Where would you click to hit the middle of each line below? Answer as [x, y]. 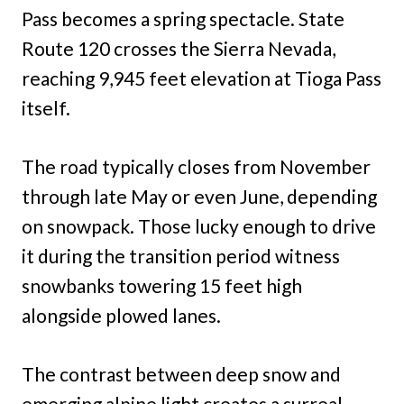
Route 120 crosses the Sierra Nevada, [179, 48]
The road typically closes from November [196, 166]
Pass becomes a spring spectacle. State [183, 18]
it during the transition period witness [181, 255]
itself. [46, 107]
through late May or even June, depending [199, 196]
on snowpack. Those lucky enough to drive [199, 225]
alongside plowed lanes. [121, 315]
